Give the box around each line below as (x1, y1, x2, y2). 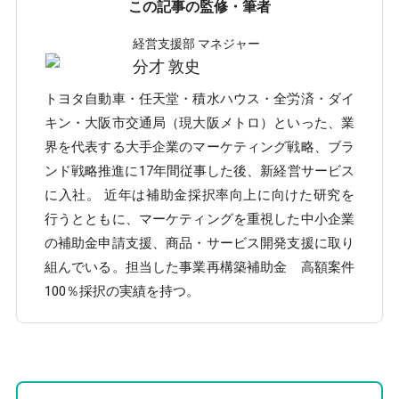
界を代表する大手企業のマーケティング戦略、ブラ (44, 139, 354, 155)
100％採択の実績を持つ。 (44, 283, 199, 299)
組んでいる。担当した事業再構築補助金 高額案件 (44, 259, 354, 275)
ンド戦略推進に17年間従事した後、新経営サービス (44, 163, 354, 179)
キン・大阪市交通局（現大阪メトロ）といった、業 (44, 115, 354, 131)
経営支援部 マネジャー (132, 37, 260, 51)
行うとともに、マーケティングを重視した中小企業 (44, 211, 354, 227)
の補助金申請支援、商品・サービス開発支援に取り (44, 235, 354, 251)
